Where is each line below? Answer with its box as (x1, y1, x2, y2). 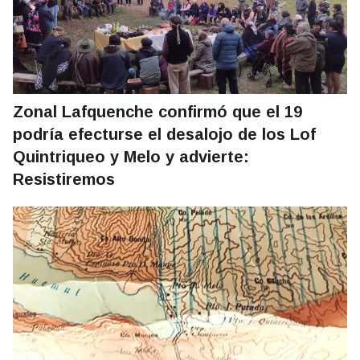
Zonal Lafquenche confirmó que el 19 (13, 103, 302, 121)
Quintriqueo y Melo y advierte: (13, 148, 249, 166)
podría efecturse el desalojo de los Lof (13, 125, 316, 144)
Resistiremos (13, 170, 115, 189)
